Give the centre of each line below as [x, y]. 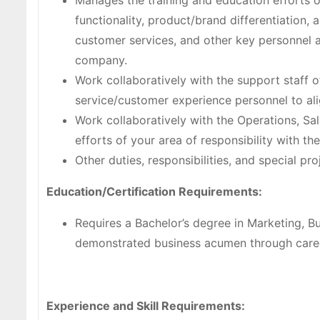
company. [101, 60]
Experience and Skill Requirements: [146, 306]
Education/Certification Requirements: [154, 192]
